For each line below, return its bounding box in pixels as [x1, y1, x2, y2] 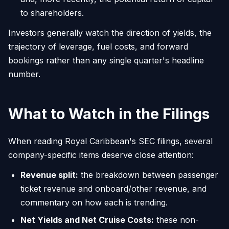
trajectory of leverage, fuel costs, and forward [8, 41, 188, 52]
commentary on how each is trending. [20, 197, 168, 208]
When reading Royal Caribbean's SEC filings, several [8, 136, 213, 147]
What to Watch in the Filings [8, 105, 210, 123]
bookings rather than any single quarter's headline [8, 55, 204, 66]
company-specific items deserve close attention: [8, 150, 194, 161]
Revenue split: [20, 170, 78, 180]
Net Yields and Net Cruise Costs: [20, 214, 154, 225]
